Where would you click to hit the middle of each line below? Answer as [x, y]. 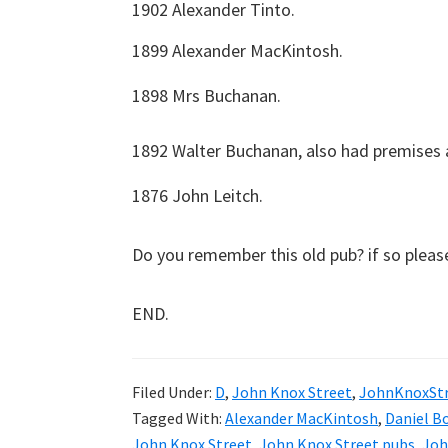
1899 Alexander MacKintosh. [237, 50]
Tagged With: [178, 418]
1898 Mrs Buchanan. [206, 95]
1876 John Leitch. [197, 195]
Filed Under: [173, 392]
